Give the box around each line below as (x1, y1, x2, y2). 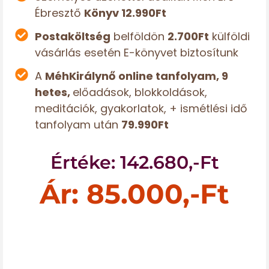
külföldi (208, 28, 250, 44)
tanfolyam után (34, 116, 121, 132)
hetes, (34, 84, 73, 100)
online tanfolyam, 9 (118, 68, 228, 83)
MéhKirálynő (44, 68, 115, 83)
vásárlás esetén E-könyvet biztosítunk (34, 44, 238, 60)
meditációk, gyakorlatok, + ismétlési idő (34, 100, 247, 116)
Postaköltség (34, 28, 110, 44)
